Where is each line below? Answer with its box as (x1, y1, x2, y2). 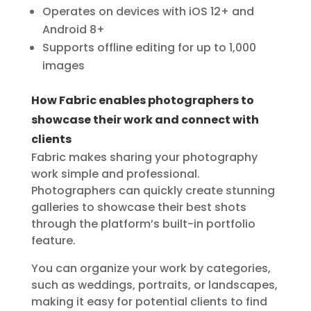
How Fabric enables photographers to (31, 92, 254, 108)
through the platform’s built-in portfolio (31, 216, 255, 232)
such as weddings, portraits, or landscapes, (31, 277, 278, 293)
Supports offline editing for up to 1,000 (42, 40, 256, 56)
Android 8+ (42, 22, 105, 37)
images (42, 58, 85, 74)
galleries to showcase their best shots (31, 199, 246, 215)
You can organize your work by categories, (31, 260, 271, 276)
